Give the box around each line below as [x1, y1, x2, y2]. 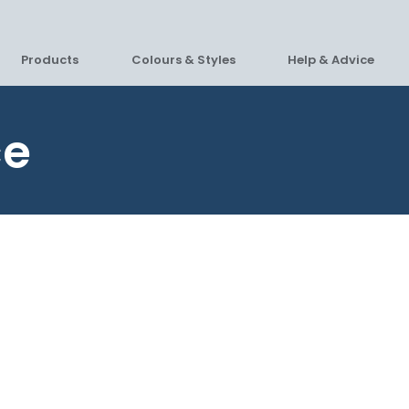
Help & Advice [287, 50, 374, 68]
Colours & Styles [131, 50, 236, 68]
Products [21, 50, 79, 68]
